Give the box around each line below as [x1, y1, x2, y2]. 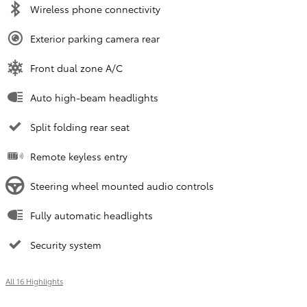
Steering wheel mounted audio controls [30, 179, 214, 193]
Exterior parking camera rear [30, 32, 160, 46]
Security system [30, 238, 101, 252]
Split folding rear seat [30, 120, 130, 134]
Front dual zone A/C [30, 61, 123, 75]
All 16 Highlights [5, 275, 63, 287]
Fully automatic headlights [30, 208, 153, 223]
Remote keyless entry [30, 149, 127, 164]
